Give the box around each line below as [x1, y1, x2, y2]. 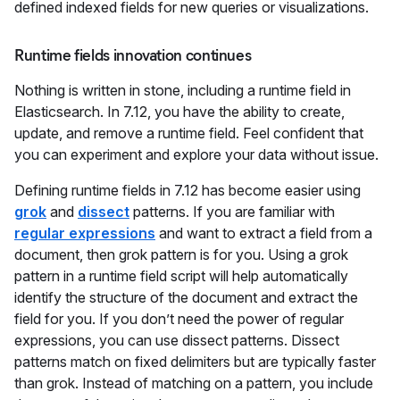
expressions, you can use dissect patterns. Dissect [14, 331, 339, 349]
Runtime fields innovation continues [14, 46, 252, 65]
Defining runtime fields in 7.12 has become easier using [14, 181, 361, 199]
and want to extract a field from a [155, 224, 372, 242]
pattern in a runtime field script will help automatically [14, 267, 348, 285]
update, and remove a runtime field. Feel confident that [14, 124, 363, 142]
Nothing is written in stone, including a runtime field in [14, 81, 351, 99]
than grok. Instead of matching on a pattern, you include [14, 374, 373, 392]
